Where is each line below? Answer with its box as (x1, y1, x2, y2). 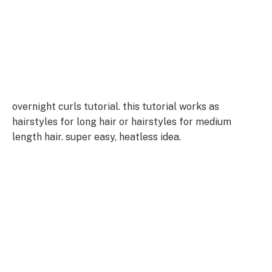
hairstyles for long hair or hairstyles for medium (12, 116, 231, 128)
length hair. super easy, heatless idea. (12, 131, 181, 143)
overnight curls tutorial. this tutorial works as (12, 101, 219, 113)
